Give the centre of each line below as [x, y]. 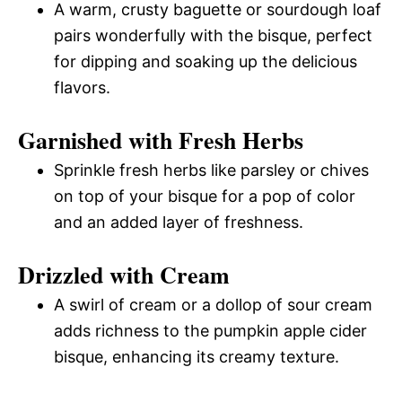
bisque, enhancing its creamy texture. [197, 357]
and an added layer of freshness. [179, 222]
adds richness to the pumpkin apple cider [210, 331]
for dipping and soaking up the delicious [205, 61]
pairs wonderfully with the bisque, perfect [213, 35]
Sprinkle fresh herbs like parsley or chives [211, 170]
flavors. [82, 87]
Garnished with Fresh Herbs [161, 140]
